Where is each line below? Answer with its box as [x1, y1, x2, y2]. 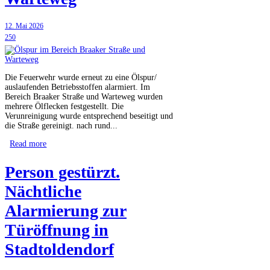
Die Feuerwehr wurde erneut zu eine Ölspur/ [5, 72, 157, 82]
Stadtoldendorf [5, 239, 114, 259]
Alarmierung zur [5, 201, 127, 220]
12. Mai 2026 [5, 22, 43, 31]
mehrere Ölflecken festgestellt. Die [5, 101, 124, 111]
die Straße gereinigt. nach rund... [5, 121, 118, 130]
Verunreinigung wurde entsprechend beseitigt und [5, 111, 173, 121]
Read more [10, 139, 47, 148]
